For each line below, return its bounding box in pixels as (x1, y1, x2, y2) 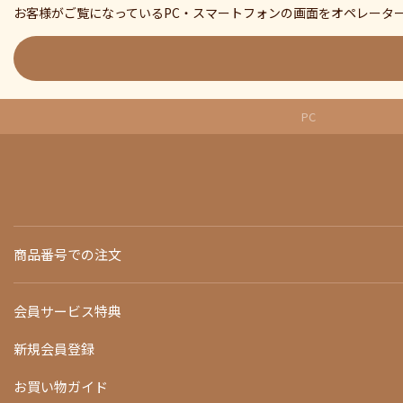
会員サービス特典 (13, 300, 121, 320)
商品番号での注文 (13, 244, 121, 264)
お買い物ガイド (13, 376, 108, 396)
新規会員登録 (13, 338, 94, 358)
